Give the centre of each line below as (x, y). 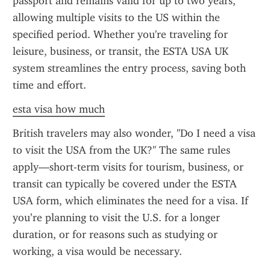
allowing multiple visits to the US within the (116, 17)
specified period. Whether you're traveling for (120, 34)
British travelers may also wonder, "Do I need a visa (134, 133)
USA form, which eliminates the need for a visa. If (130, 201)
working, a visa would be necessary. (97, 251)
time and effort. (49, 85)
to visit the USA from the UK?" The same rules (121, 150)
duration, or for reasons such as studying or (115, 234)
